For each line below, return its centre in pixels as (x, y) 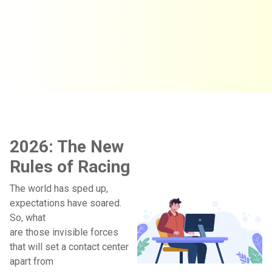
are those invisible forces (64, 232)
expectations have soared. (66, 203)
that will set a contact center (69, 247)
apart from (32, 261)
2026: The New (67, 147)
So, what (28, 218)
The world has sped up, (59, 189)
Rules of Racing (70, 167)
